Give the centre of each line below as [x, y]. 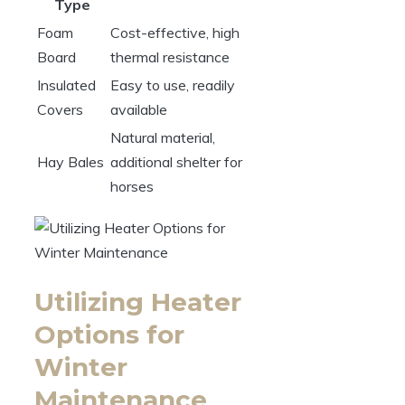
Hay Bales [71, 162]
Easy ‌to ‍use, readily [173, 85]
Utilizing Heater [138, 302]
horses [132, 187]
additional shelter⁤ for [176, 162]
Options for [109, 335]
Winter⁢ [81, 367]
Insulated [66, 85]
